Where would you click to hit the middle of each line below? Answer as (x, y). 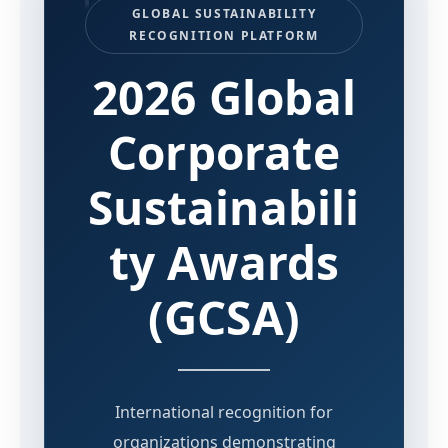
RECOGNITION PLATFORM (224, 35)
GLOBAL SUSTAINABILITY (224, 13)
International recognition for (224, 412)
